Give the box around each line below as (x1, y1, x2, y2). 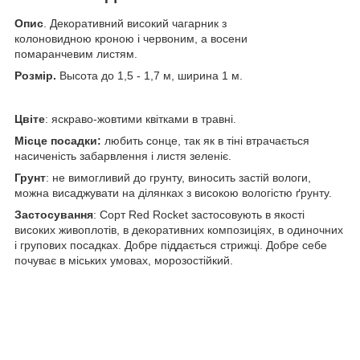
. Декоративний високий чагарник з (43, 16, 227, 30)
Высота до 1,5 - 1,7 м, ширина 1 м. (56, 68, 243, 82)
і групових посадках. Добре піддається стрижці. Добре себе (14, 238, 327, 252)
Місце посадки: (14, 133, 101, 147)
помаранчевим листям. (14, 47, 144, 60)
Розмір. (14, 68, 56, 82)
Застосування (14, 207, 93, 221)
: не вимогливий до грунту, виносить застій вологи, (46, 170, 311, 184)
